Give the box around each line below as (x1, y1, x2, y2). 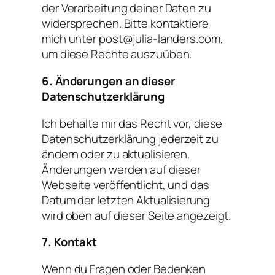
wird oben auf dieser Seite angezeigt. (42, 207, 231, 223)
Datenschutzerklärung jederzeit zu (42, 130, 219, 147)
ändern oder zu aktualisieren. (42, 145, 190, 162)
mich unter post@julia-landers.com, (42, 31, 223, 47)
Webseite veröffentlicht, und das (42, 176, 209, 193)
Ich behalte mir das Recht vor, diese (42, 115, 223, 131)
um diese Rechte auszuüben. (42, 46, 192, 63)
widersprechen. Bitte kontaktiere (42, 15, 209, 32)
